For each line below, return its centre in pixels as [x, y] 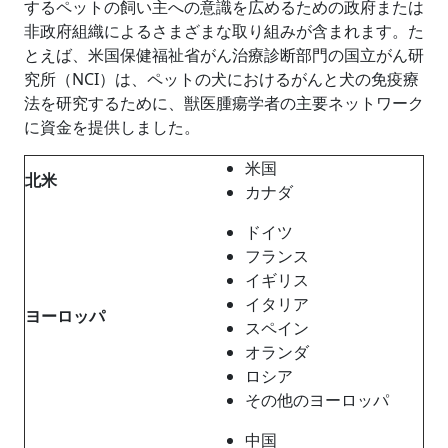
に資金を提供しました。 [112, 126]
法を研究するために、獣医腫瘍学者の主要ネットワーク [224, 102]
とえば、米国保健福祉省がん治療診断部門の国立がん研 [224, 54]
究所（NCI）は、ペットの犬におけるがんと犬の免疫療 [221, 78]
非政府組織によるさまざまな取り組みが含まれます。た [224, 30]
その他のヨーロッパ [317, 399]
